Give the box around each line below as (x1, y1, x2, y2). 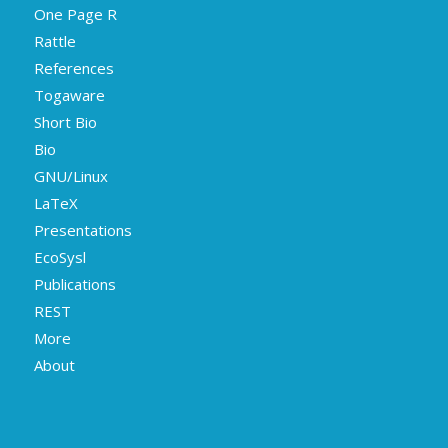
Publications (33, 274, 116, 295)
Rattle (33, 31, 76, 52)
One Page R (33, 4, 117, 25)
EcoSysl (33, 247, 86, 268)
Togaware (33, 85, 105, 106)
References (33, 58, 114, 79)
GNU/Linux (33, 166, 108, 187)
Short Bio (33, 112, 97, 133)
